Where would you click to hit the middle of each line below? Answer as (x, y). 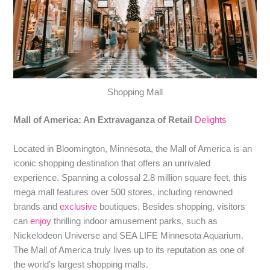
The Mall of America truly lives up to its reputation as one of (129, 250)
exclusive (79, 206)
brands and (37, 206)
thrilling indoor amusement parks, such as (135, 221)
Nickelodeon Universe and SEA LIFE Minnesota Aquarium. (129, 235)
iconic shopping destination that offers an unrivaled (112, 163)
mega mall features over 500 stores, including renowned (123, 192)
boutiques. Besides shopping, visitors (171, 206)
